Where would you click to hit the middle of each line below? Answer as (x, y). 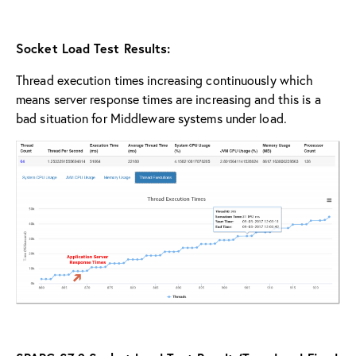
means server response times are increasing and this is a (168, 99)
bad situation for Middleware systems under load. (151, 118)
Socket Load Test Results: (93, 48)
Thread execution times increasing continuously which (165, 79)
